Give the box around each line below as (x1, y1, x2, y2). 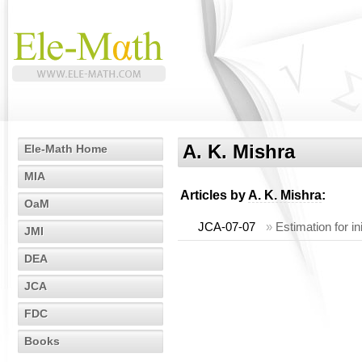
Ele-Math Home (24, 142, 107, 155)
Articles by (180, 188, 248, 202)
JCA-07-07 (198, 220, 255, 234)
